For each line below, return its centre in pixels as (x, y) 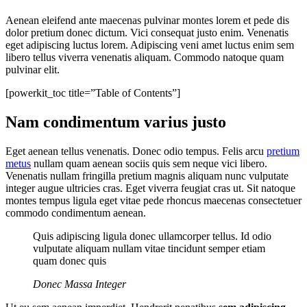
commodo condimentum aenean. (76, 213)
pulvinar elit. (33, 70)
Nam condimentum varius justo (116, 122)
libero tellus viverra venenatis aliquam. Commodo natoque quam (145, 58)
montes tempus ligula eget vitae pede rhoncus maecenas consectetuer (153, 201)
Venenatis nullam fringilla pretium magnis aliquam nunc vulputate (147, 176)
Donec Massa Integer (79, 284)
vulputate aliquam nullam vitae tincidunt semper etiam (149, 249)
